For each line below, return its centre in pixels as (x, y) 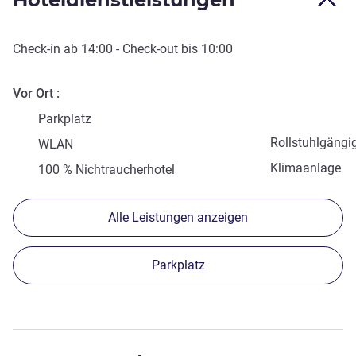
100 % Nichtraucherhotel (106, 170)
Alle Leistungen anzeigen (178, 218)
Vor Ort (33, 94)
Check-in (37, 49)
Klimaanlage (306, 168)
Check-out (150, 49)
